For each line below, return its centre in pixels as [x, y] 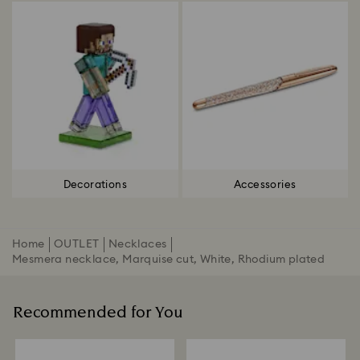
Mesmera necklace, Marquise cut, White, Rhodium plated [169, 260]
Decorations [95, 185]
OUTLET [76, 244]
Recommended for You [98, 313]
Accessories [265, 185]
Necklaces [137, 244]
